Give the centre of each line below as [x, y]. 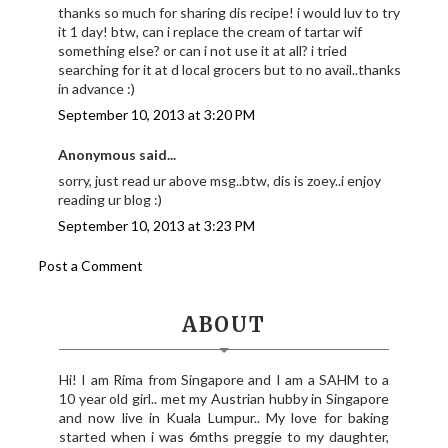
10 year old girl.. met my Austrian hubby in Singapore [223, 399]
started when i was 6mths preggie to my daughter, [223, 437]
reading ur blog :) [110, 200]
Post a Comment [91, 266]
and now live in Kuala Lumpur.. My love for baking [223, 418]
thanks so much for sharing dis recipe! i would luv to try [229, 13]
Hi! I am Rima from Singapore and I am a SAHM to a [223, 380]
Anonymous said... [117, 155]
